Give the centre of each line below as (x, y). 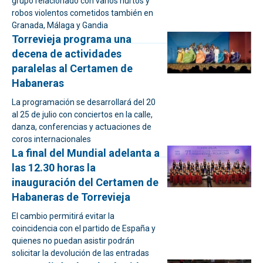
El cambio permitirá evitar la (63, 216)
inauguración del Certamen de (85, 182)
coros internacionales (51, 139)
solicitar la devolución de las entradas (80, 253)
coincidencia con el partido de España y (84, 228)
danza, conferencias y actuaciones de (82, 127)
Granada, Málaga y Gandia (60, 25)
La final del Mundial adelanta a (86, 153)
